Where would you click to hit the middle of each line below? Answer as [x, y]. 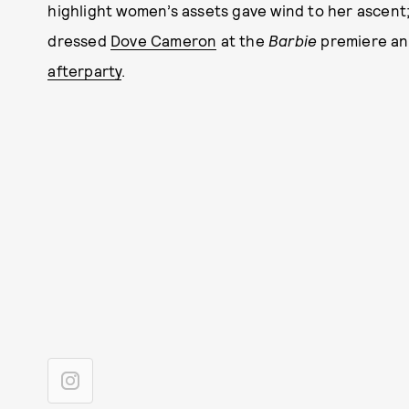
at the [243, 40]
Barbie [293, 40]
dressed [79, 40]
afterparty [85, 70]
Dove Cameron [164, 40]
